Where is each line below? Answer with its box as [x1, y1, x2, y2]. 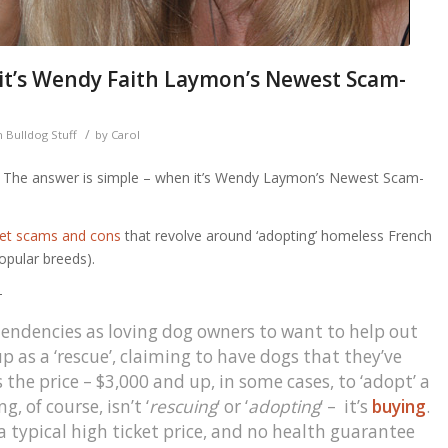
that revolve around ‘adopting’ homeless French [121, 225, 432, 245]
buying [372, 395, 426, 419]
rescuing [149, 395, 217, 419]
